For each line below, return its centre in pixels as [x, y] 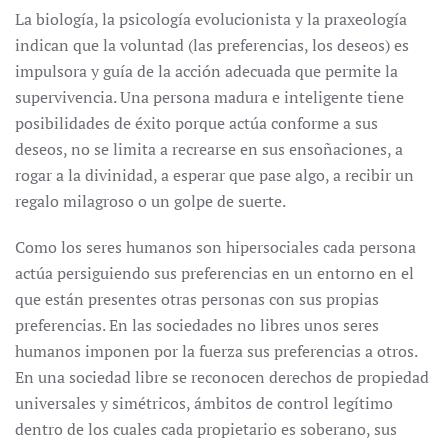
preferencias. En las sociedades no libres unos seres [197, 325]
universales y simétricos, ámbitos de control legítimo [204, 403]
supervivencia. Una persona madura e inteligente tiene [209, 97]
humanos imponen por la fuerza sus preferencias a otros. [216, 351]
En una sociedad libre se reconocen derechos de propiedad [222, 377]
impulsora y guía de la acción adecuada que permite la [206, 71]
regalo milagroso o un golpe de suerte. [150, 201]
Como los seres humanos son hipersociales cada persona [215, 247]
